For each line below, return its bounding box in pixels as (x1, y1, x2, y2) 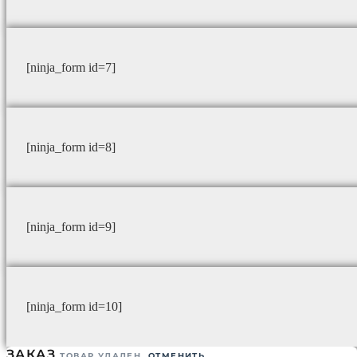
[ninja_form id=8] (26, 140, 116, 155)
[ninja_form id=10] (26, 300, 122, 314)
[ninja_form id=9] (26, 220, 116, 234)
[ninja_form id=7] (26, 61, 116, 75)
